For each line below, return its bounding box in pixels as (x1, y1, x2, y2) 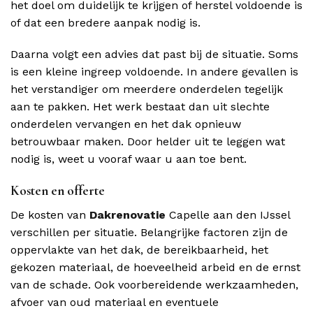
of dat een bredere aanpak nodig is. (10, 15, 201, 29)
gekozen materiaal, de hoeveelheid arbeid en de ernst (10, 260, 300, 274)
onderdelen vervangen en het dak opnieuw (10, 117, 241, 131)
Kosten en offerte (10, 182, 105, 200)
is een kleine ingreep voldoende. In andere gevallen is (10, 65, 298, 79)
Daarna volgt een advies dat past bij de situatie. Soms (10, 48, 298, 61)
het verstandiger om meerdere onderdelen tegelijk (10, 82, 283, 96)
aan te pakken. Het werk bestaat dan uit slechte (10, 100, 270, 114)
